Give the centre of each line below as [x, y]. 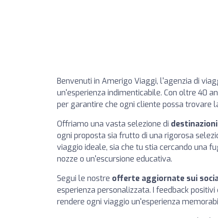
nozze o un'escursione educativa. [115, 159]
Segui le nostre [84, 178]
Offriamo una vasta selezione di [114, 124]
